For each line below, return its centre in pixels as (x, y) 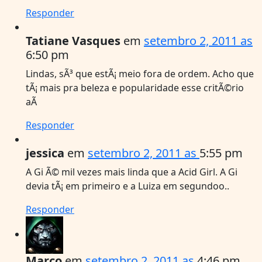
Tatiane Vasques (73, 40)
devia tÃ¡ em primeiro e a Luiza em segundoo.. (127, 186)
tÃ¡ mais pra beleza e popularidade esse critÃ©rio (135, 87)
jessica (45, 153)
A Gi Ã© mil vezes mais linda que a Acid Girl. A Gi (132, 172)
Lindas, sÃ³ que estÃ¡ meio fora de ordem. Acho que (140, 73)
